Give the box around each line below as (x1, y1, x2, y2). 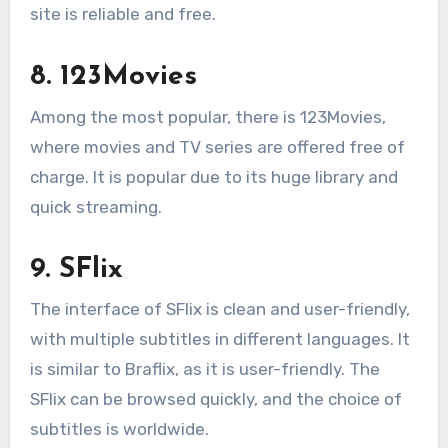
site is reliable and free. (29, 4, 216, 25)
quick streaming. (29, 196, 162, 217)
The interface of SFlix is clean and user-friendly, (29, 298, 410, 319)
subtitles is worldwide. (29, 418, 209, 439)
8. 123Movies (29, 63, 197, 92)
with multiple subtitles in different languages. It (29, 328, 410, 349)
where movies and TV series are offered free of (29, 136, 405, 157)
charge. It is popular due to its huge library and (29, 166, 398, 187)
